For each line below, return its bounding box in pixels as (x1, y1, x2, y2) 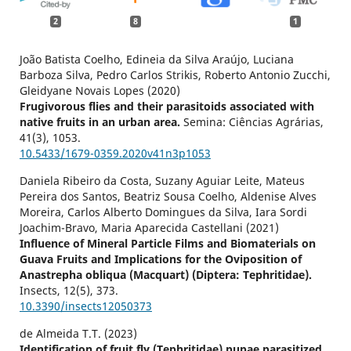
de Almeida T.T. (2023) (19, 326, 137, 342)
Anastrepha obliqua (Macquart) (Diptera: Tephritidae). (19, 267, 312, 283)
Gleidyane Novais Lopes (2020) (19, 83, 180, 99)
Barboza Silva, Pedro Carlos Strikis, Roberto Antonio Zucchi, (19, 67, 331, 83)
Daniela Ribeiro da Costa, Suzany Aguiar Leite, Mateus (19, 173, 305, 189)
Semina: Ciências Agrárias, (183, 114, 324, 130)
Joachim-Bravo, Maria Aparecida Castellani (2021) (19, 220, 279, 236)
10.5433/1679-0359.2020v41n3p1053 (19, 146, 211, 161)
